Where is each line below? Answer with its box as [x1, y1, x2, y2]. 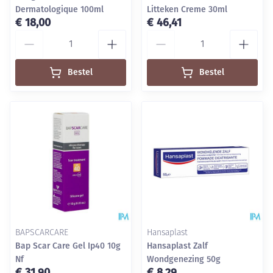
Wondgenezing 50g [147, 254, 221, 264]
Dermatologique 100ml [15, 4, 104, 15]
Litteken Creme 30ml [147, 4, 227, 15]
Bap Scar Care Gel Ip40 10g [15, 241, 121, 251]
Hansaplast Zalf [147, 241, 208, 251]
